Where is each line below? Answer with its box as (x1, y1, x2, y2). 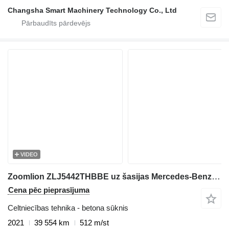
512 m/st (80, 218, 109, 227)
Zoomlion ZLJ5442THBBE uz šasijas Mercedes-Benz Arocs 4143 (212, 172, 220, 182)
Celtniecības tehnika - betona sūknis (8, 203, 128, 213)
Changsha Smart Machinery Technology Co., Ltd (8, 6, 177, 15)
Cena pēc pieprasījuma (8, 186, 89, 195)
